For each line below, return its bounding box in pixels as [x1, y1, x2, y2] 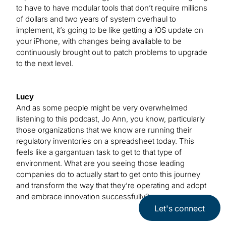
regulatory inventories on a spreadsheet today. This [16, 136, 194, 146]
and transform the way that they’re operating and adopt [16, 180, 206, 190]
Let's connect [154, 203, 205, 214]
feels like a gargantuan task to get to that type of [16, 147, 182, 157]
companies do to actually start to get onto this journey [16, 169, 200, 179]
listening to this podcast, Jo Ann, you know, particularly [16, 114, 205, 124]
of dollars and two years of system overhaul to [16, 14, 176, 24]
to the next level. [16, 58, 73, 68]
